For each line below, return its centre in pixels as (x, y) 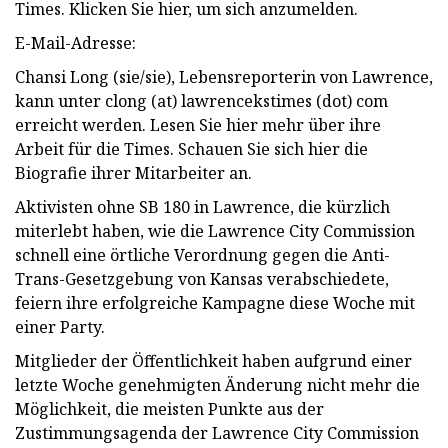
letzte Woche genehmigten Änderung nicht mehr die (217, 384)
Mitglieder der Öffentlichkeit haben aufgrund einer (213, 360)
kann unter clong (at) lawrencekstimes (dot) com (201, 100)
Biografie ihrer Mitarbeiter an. (133, 172)
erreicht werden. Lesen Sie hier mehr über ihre (198, 124)
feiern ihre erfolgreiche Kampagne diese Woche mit (215, 302)
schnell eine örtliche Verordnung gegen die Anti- (202, 254)
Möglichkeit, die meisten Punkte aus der (169, 408)
